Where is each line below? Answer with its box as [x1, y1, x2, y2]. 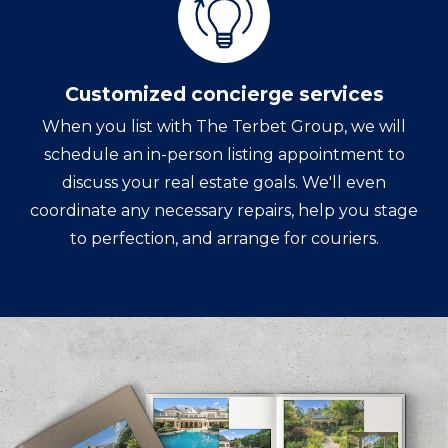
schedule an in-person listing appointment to [43, 145, 405, 165]
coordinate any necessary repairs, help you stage [30, 201, 418, 221]
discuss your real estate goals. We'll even [62, 173, 386, 193]
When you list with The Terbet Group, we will [42, 117, 406, 137]
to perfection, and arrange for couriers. [69, 229, 379, 249]
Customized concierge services [64, 82, 384, 107]
